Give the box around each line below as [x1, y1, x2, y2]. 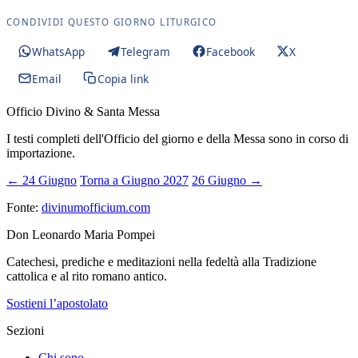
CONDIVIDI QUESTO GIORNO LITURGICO [6, 16, 217, 28]
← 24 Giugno [6, 173, 77, 187]
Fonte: [6, 201, 42, 214]
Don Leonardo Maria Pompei [6, 228, 155, 241]
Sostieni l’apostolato [6, 296, 108, 310]
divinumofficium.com [42, 201, 150, 214]
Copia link [97, 70, 149, 86]
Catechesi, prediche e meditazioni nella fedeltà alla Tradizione [6, 255, 316, 268]
